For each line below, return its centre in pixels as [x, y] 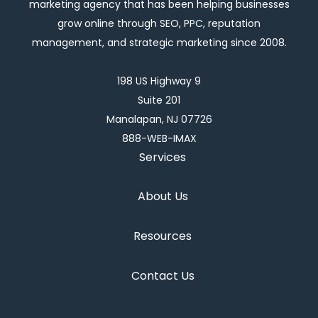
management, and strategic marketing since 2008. [159, 42]
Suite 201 [159, 100]
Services [163, 157]
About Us [163, 197]
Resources [163, 236]
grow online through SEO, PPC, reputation [159, 23]
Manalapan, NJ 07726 [159, 119]
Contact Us [163, 275]
